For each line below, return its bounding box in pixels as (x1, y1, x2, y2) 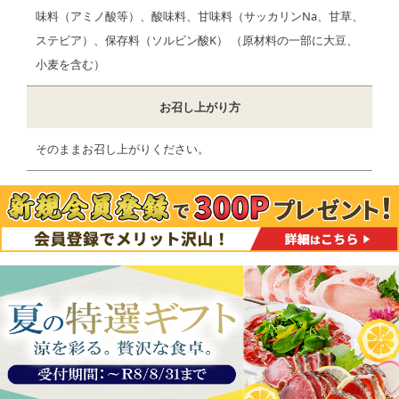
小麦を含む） (36, 56, 105, 72)
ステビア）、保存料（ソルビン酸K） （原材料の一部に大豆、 (36, 32, 358, 48)
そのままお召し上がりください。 (36, 141, 209, 157)
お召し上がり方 (159, 99, 240, 115)
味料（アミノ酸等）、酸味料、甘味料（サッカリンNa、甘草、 (36, 8, 363, 24)
